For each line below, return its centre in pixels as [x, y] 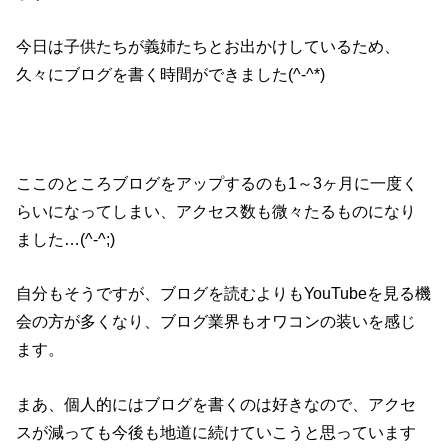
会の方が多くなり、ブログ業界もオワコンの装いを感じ [216, 321]
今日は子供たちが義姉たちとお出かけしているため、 [208, 46]
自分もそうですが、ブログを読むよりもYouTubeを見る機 [224, 293]
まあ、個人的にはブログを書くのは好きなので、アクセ [216, 403]
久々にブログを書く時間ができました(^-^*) [171, 74]
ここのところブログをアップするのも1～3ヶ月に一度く [217, 182]
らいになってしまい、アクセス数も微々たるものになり [216, 210]
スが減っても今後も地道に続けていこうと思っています [216, 431]
